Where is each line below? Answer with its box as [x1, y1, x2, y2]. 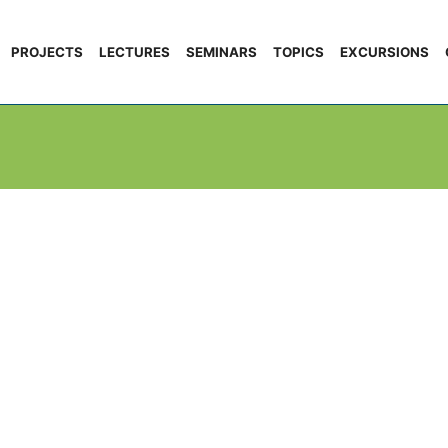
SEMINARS [186, 43, 257, 60]
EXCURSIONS [340, 43, 429, 60]
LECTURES [99, 43, 170, 60]
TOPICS [273, 43, 324, 60]
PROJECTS [11, 43, 83, 60]
